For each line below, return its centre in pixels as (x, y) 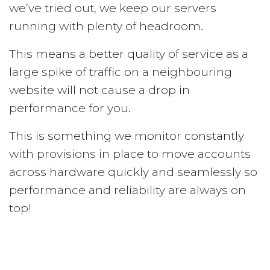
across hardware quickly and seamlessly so (133, 172)
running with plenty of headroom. (106, 27)
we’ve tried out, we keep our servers (113, 8)
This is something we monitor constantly (127, 136)
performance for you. (70, 108)
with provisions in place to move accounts (130, 154)
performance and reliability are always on (127, 190)
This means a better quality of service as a (129, 54)
